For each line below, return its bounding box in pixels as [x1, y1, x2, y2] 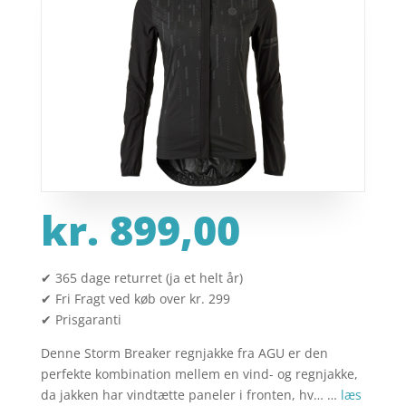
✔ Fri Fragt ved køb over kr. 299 [40, 290, 230, 308]
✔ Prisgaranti [40, 311, 121, 329]
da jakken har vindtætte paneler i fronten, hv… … [40, 386, 341, 404]
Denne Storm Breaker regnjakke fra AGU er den [40, 344, 328, 362]
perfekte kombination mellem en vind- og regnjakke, [40, 365, 358, 383]
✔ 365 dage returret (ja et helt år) [40, 269, 243, 287]
